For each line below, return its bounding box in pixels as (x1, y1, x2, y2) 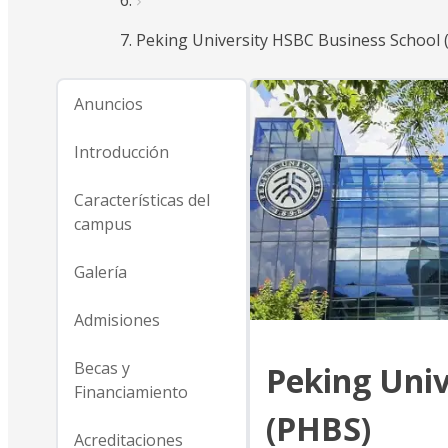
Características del (74, 189, 210, 211)
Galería (74, 261, 127, 283)
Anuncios (74, 93, 143, 115)
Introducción (74, 141, 169, 163)
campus (74, 213, 132, 235)
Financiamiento (74, 381, 188, 403)
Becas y (74, 357, 130, 379)
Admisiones (74, 309, 160, 331)
